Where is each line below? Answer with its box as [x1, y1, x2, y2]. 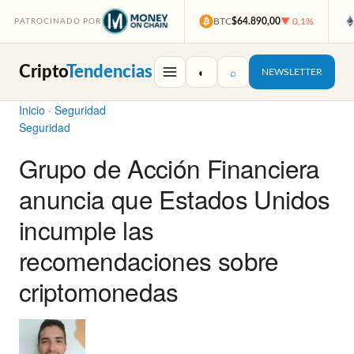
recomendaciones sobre [19, 243, 279, 279]
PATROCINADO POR [14, 17, 102, 25]
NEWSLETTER [262, 67, 322, 77]
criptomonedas [19, 273, 179, 310]
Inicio [19, 102, 45, 118]
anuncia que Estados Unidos [19, 181, 330, 217]
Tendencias [66, 62, 153, 81]
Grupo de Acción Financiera [19, 150, 320, 186]
